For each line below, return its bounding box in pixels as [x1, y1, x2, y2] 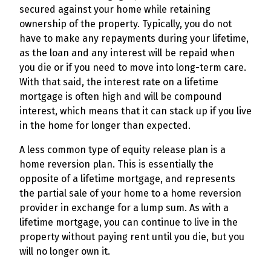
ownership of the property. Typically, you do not [19, 18, 232, 30]
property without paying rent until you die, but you [19, 231, 244, 243]
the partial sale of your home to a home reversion [19, 188, 241, 199]
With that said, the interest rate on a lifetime [19, 76, 218, 88]
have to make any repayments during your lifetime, [19, 33, 249, 44]
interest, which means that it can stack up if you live [19, 105, 252, 117]
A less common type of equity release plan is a [19, 144, 226, 155]
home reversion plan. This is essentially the [19, 158, 214, 170]
